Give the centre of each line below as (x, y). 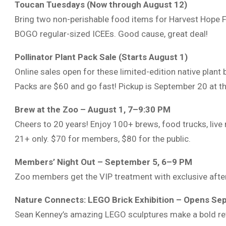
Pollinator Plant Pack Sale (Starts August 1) (101, 57)
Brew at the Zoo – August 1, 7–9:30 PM (93, 109)
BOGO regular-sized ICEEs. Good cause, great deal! (111, 34)
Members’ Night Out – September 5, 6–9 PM (103, 162)
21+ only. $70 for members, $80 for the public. (103, 139)
